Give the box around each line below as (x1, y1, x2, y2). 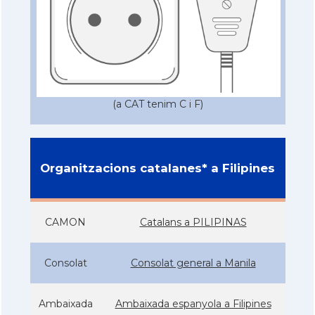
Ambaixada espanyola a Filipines (115, 297, 271, 310)
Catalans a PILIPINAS (139, 215, 247, 229)
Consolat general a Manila (130, 256, 256, 269)
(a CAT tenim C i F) (112, 98, 203, 111)
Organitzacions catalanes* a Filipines (40, 160, 275, 175)
